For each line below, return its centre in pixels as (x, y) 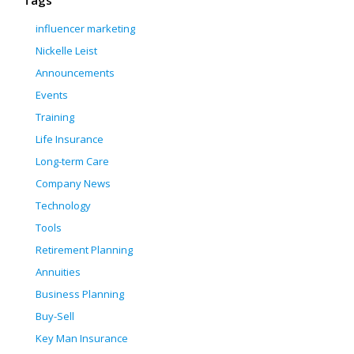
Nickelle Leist (66, 51)
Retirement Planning (84, 250)
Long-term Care (72, 162)
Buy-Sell (55, 316)
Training (55, 117)
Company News (73, 184)
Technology (63, 206)
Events (52, 95)
